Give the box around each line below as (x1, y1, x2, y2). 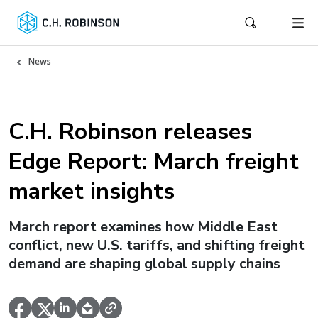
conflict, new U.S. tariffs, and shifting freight (9, 236, 305, 255)
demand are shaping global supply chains (9, 254, 280, 273)
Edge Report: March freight (9, 146, 299, 177)
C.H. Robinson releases (9, 116, 252, 147)
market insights (9, 176, 175, 207)
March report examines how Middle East (9, 217, 278, 236)
